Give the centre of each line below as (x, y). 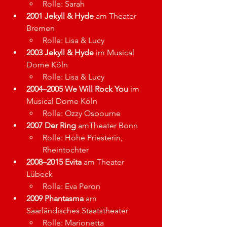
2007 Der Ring (51, 125)
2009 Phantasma (55, 198)
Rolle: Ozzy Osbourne (82, 113)
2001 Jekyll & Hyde (60, 16)
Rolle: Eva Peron (71, 186)
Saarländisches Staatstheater (77, 211)
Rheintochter (66, 150)
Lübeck (40, 174)
